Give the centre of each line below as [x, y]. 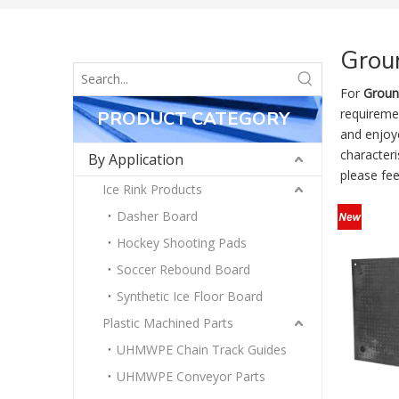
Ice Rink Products [152, 189]
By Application [136, 159]
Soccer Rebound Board [183, 269]
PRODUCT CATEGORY [193, 119]
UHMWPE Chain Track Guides [202, 350]
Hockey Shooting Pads [182, 243]
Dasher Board [157, 216]
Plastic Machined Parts [168, 323]
